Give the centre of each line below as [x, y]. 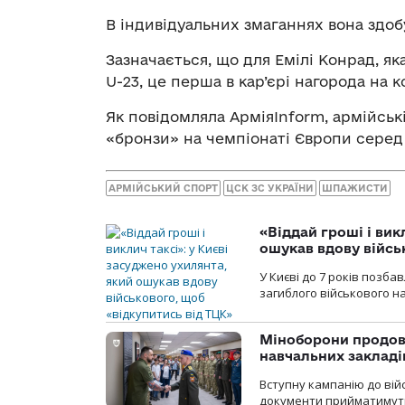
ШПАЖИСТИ [355, 188]
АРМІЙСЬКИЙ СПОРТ [163, 188]
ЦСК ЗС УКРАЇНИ [270, 188]
